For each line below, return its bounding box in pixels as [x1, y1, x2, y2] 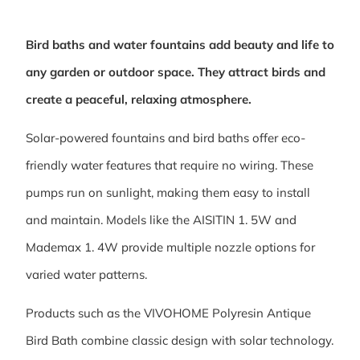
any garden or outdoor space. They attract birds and [26, 63, 325, 80]
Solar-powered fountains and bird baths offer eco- [26, 130, 305, 146]
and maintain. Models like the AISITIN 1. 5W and [26, 212, 297, 228]
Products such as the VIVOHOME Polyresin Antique [26, 305, 311, 321]
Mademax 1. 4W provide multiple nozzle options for [26, 239, 315, 256]
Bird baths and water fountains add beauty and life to [26, 36, 334, 52]
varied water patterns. [26, 267, 147, 283]
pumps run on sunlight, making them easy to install [26, 185, 310, 201]
